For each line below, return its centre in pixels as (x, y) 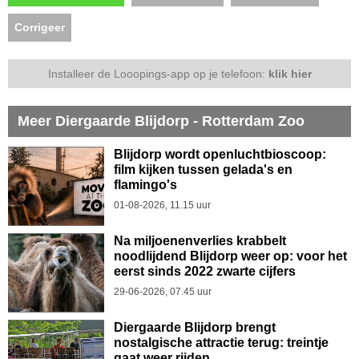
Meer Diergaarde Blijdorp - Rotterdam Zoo (161, 121)
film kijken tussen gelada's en (203, 169)
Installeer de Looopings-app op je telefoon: (158, 73)
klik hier (290, 73)
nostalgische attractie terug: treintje (221, 342)
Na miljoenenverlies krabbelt (200, 240)
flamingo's (145, 184)
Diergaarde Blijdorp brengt (195, 327)
